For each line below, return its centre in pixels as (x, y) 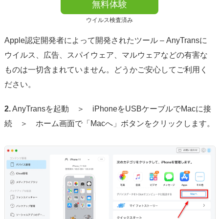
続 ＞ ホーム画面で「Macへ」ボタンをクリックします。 (109, 124)
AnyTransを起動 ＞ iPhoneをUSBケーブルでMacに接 (111, 109)
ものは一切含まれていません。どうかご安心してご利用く (106, 70)
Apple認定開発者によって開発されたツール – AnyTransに (106, 41)
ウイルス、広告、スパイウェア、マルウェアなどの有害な (106, 55)
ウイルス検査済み (109, 20)
